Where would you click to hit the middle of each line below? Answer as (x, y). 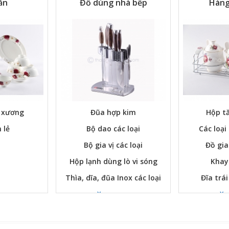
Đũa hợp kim (113, 112)
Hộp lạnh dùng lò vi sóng (113, 162)
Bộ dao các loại (113, 129)
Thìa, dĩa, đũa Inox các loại (113, 178)
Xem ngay (112, 194)
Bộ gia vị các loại (113, 145)
